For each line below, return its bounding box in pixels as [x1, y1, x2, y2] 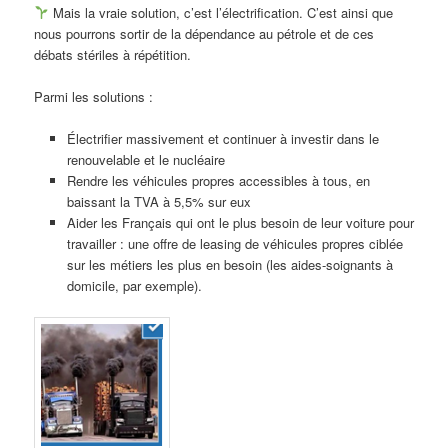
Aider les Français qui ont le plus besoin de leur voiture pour [66, 212, 414, 232]
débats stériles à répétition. [34, 44, 196, 64]
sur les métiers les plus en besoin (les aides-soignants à [66, 254, 393, 274]
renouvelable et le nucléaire [66, 149, 225, 169]
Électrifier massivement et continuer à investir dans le [66, 128, 379, 148]
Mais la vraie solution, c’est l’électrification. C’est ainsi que [48, 2, 393, 22]
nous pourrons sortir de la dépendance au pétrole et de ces [34, 23, 375, 43]
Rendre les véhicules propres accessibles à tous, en [66, 170, 370, 190]
